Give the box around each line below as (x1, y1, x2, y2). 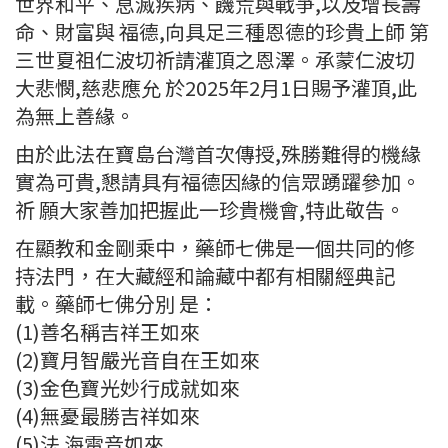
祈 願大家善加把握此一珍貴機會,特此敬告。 (15, 195, 405, 225)
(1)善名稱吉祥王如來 (15, 317, 200, 347)
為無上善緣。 (15, 101, 135, 131)
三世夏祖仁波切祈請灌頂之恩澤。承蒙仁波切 (15, 45, 415, 75)
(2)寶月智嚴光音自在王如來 (15, 345, 260, 375)
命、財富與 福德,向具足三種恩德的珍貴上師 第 (15, 17, 429, 47)
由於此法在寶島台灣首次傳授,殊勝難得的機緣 (15, 139, 421, 169)
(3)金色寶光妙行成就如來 (15, 373, 240, 403)
